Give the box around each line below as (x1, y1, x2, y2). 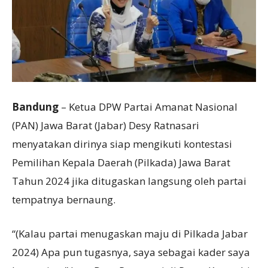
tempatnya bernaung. (12, 193, 115, 207)
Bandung (12, 100, 61, 114)
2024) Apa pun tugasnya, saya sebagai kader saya (12, 245, 250, 260)
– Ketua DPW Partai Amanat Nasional (61, 100, 237, 114)
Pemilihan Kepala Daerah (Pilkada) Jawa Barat (12, 156, 230, 170)
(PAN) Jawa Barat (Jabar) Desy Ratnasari (12, 118, 199, 133)
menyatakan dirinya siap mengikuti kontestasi (12, 137, 232, 151)
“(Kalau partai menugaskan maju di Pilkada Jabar (12, 227, 248, 241)
